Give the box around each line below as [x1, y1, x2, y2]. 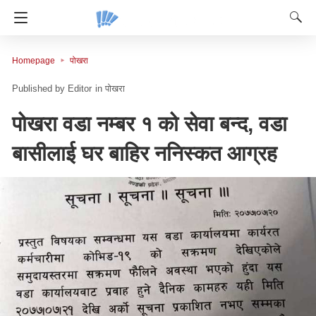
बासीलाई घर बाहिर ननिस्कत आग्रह [12, 142, 277, 166]
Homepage [12, 56, 55, 66]
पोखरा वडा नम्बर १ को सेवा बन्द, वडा [12, 112, 287, 136]
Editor [68, 83, 92, 95]
